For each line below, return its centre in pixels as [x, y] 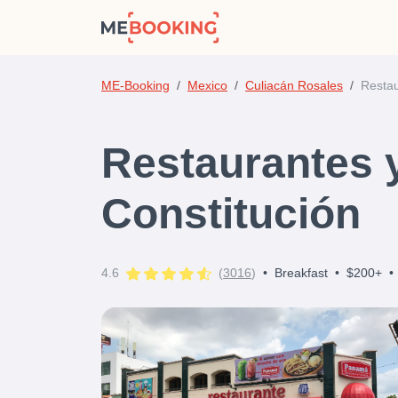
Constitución [231, 214]
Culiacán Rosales [294, 85]
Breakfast [301, 273]
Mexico [207, 85]
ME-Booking [135, 85]
